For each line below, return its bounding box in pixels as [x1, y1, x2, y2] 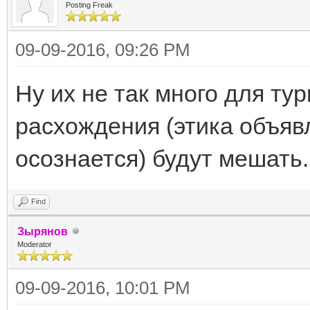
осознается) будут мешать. [15, 145, 309, 172]
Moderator [17, 239, 52, 248]
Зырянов [17, 225, 68, 237]
